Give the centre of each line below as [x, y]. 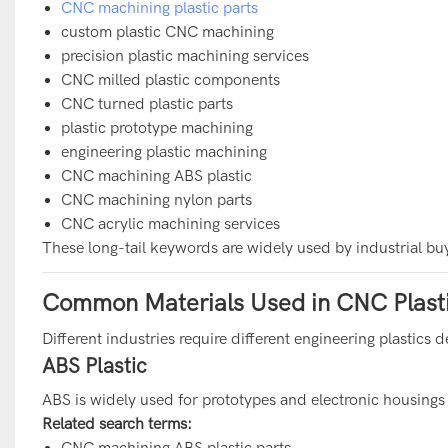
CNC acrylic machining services [171, 223]
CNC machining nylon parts [157, 199]
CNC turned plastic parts [147, 103]
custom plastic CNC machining [168, 31]
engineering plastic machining [164, 151]
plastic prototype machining [157, 127]
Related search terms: [116, 423]
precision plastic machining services [185, 55]
